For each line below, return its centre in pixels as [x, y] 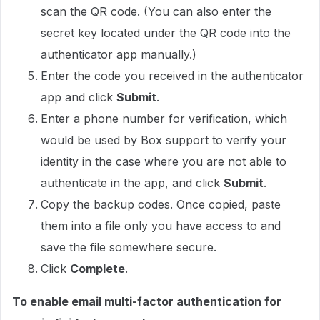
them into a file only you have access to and [161, 226]
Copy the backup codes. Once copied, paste [161, 204]
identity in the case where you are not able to [164, 161]
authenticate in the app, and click [132, 183]
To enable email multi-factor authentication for [147, 301]
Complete [97, 269]
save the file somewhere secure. [130, 247]
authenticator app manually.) [119, 54]
